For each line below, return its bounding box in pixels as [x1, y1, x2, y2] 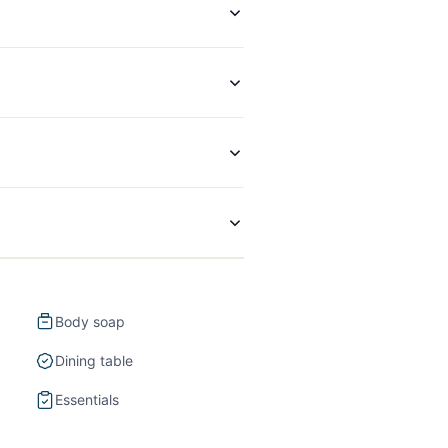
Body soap [54, 313, 125, 331]
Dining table [54, 352, 133, 370]
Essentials [54, 391, 119, 409]
